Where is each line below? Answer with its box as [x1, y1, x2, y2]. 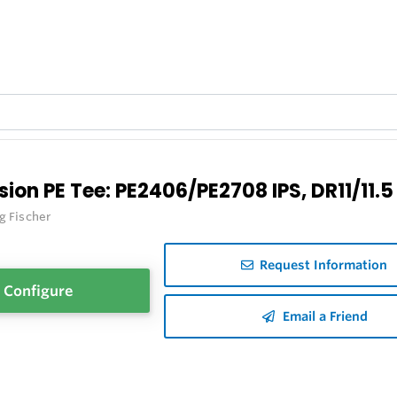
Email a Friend [283, 308, 369, 325]
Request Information [260, 257, 388, 274]
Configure [4, 282, 74, 300]
